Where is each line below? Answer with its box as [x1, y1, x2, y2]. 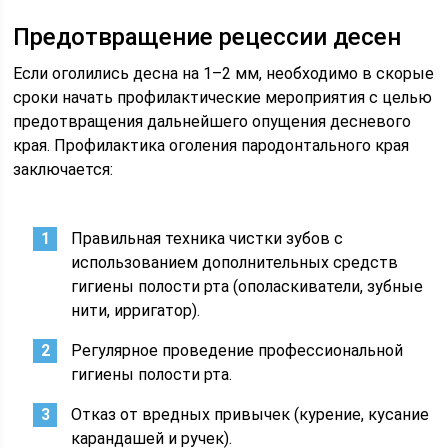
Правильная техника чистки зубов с [71, 229, 344, 248]
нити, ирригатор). [71, 301, 201, 320]
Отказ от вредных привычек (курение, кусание [71, 405, 430, 424]
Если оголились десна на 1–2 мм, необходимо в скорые [13, 64, 435, 83]
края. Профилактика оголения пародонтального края [13, 136, 410, 155]
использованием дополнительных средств [71, 253, 399, 272]
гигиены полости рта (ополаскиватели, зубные [71, 277, 424, 296]
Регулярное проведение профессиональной [71, 341, 404, 360]
